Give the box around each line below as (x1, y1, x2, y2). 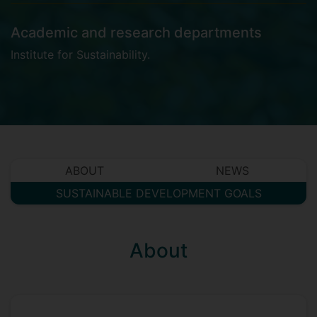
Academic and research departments (11, 24, 262, 41)
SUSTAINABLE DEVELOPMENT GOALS (55, 186, 262, 200)
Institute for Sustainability (11, 47, 147, 62)
